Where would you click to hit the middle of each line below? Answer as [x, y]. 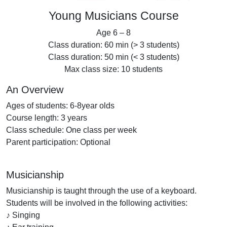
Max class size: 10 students [113, 69]
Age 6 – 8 [113, 33]
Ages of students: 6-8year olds [60, 106]
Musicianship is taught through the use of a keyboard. [101, 191]
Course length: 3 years [47, 118]
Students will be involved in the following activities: [97, 203]
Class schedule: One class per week [71, 130]
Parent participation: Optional [58, 142]
